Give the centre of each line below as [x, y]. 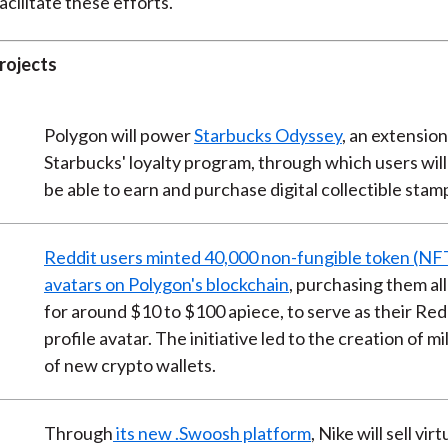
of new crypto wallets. [129, 364]
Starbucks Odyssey [267, 134]
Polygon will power [118, 134]
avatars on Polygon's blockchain [166, 283]
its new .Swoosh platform [211, 432]
